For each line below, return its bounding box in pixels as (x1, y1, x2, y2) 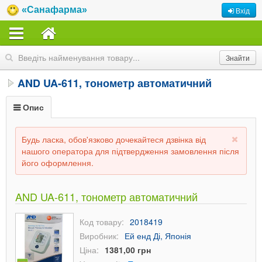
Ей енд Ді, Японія (125, 230, 191, 242)
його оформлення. (22, 157, 94, 168)
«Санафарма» (22, 5, 87, 15)
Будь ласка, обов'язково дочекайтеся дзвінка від (22, 133, 206, 145)
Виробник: (80, 230, 119, 242)
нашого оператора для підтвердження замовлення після (22, 145, 239, 157)
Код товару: (80, 216, 124, 227)
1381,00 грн (105, 244, 151, 256)
